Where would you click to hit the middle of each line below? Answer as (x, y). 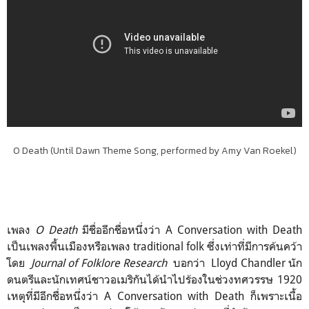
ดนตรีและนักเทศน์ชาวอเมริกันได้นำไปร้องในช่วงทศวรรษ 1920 (154, 279)
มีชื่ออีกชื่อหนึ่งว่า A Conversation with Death (190, 229)
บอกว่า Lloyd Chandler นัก (235, 262)
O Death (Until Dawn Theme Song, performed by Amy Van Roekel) (154, 150)
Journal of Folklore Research (99, 262)
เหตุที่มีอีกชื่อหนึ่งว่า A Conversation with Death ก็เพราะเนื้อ (154, 296)
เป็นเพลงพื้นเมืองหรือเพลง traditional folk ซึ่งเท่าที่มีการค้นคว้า (154, 246)
